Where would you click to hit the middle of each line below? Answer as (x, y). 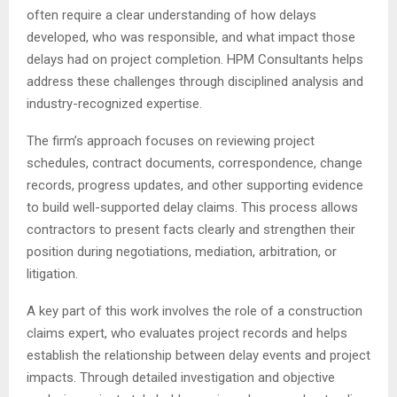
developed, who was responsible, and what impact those (191, 37)
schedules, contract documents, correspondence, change (195, 163)
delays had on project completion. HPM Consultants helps (195, 59)
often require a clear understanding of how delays (171, 15)
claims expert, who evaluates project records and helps (187, 333)
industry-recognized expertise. (114, 103)
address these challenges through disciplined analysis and (195, 81)
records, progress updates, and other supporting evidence (195, 185)
